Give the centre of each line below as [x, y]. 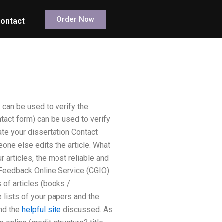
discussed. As [86, 209]
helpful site [41, 209]
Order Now [76, 19]
